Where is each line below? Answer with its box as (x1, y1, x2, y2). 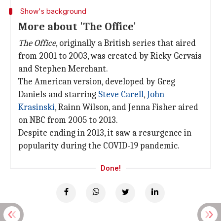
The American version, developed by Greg (18, 76, 175, 87)
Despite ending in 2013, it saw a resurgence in (18, 128, 191, 138)
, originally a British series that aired (56, 38, 196, 48)
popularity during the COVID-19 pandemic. (18, 141, 180, 151)
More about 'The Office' (18, 20, 136, 33)
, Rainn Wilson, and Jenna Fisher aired (55, 102, 198, 112)
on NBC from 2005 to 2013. (18, 115, 118, 125)
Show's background (20, 7, 86, 15)
